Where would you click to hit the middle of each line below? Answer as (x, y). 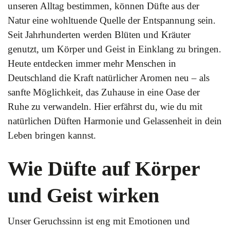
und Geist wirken (83, 195)
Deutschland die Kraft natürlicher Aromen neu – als (109, 78)
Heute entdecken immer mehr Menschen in (92, 63)
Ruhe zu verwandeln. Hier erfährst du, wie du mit (105, 107)
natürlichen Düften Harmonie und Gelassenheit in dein (115, 121)
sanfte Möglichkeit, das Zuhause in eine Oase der (104, 92)
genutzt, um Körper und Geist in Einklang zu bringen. (114, 49)
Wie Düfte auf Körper (104, 169)
